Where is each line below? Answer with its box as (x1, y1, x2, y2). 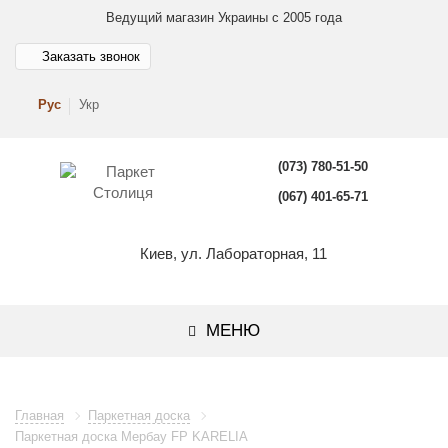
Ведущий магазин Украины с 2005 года (106, 10, 342, 25)
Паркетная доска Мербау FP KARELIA (15, 429, 248, 444)
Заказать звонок (42, 48, 140, 64)
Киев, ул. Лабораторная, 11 (139, 245, 327, 262)
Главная (15, 408, 64, 423)
